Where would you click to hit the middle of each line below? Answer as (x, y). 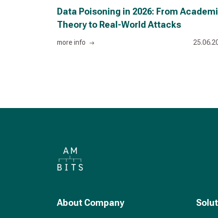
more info (72, 42)
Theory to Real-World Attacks (119, 24)
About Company (91, 202)
